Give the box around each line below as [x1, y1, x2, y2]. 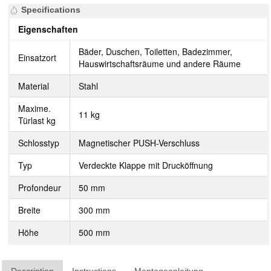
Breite [18, 204, 41, 216]
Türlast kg [18, 114, 56, 126]
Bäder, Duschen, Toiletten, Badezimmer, [79, 45, 232, 57]
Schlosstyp [18, 137, 59, 149]
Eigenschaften [18, 23, 78, 35]
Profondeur [18, 181, 61, 194]
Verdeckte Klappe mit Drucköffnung [79, 159, 213, 171]
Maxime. [18, 102, 51, 114]
